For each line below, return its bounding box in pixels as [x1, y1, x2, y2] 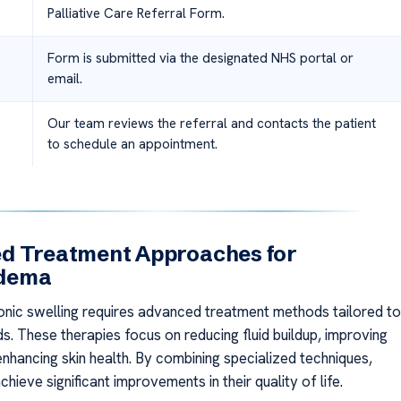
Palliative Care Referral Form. [47, 4, 225, 22]
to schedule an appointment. [47, 134, 218, 153]
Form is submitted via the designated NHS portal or [47, 48, 354, 67]
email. [47, 69, 82, 88]
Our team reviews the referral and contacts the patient [47, 114, 376, 132]
